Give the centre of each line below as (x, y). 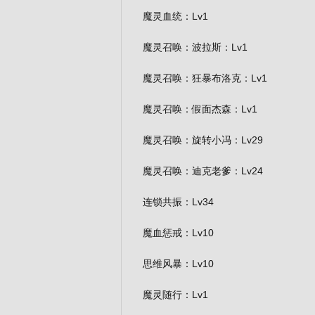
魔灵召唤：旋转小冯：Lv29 (203, 140)
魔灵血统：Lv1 (175, 16)
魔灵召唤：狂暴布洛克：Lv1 (205, 78)
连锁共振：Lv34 (178, 202)
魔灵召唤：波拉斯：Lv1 (195, 47)
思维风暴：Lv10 (178, 264)
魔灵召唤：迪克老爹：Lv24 (203, 171)
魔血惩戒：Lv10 (178, 233)
